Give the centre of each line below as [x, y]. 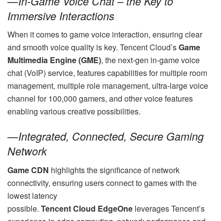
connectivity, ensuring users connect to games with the [102, 183]
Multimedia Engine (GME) [54, 60]
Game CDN [28, 170]
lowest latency [32, 195]
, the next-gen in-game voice [150, 60]
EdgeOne [115, 208]
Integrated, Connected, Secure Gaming [111, 136]
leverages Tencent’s [169, 208]
